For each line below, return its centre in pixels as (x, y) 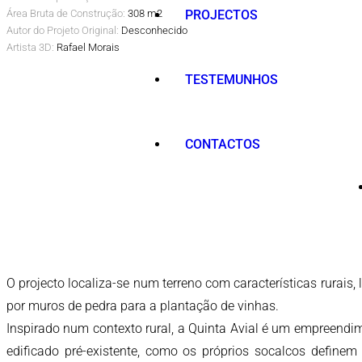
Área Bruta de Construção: (66, 13)
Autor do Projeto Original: (63, 30)
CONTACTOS (223, 144)
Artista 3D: (30, 47)
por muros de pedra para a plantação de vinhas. (143, 305)
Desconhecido (153, 30)
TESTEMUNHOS (232, 79)
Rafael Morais (87, 47)
